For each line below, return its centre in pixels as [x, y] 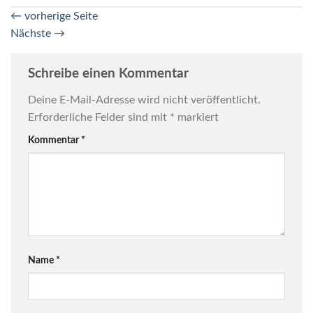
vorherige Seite [60, 16]
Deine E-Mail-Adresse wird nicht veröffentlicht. [144, 100]
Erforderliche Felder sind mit [99, 117]
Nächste [32, 34]
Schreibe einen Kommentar [110, 74]
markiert [197, 117]
